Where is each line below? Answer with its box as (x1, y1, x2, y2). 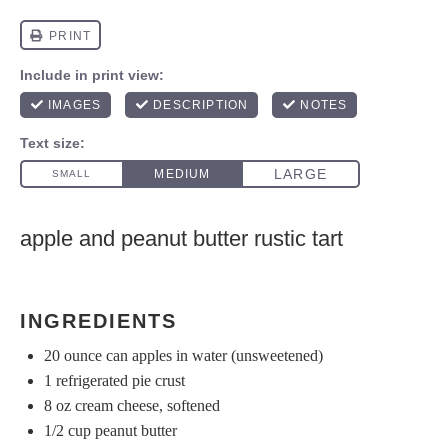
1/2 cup (44, 422, 91, 440)
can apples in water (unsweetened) (102, 347, 323, 365)
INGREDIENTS (20, 309, 177, 332)
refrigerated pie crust (52, 372, 185, 390)
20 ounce (44, 347, 102, 365)
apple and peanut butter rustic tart (20, 226, 343, 251)
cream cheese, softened (71, 397, 220, 415)
